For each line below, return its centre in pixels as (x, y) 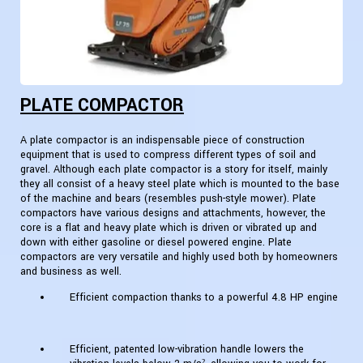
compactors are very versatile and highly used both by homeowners (179, 257)
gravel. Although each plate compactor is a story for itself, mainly (174, 170)
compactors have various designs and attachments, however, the (173, 214)
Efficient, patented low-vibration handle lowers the (187, 350)
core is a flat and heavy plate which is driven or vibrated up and (169, 228)
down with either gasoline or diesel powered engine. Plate (156, 243)
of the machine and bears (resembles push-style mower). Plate (168, 199)
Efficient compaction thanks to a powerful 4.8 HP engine (204, 298)
